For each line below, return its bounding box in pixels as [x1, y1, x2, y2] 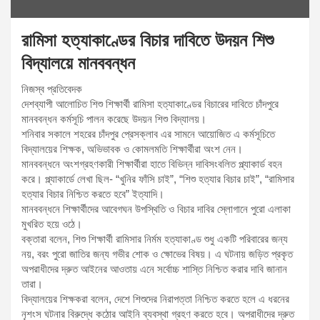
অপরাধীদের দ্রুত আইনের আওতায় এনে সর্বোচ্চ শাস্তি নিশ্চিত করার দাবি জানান [21, 262, 287, 275]
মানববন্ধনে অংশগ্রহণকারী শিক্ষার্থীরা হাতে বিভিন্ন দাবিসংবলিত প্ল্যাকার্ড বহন [21, 157, 282, 170]
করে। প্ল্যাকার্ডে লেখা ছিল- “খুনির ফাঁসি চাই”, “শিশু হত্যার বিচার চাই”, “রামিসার [21, 172, 294, 185]
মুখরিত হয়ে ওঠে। [21, 217, 82, 230]
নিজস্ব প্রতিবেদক [21, 82, 82, 95]
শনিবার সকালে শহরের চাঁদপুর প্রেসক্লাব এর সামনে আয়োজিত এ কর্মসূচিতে [21, 127, 275, 140]
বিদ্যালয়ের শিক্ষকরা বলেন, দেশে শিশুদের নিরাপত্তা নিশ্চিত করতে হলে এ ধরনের [21, 292, 289, 305]
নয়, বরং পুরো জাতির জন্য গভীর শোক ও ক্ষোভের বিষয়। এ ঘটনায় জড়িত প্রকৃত [21, 247, 293, 260]
